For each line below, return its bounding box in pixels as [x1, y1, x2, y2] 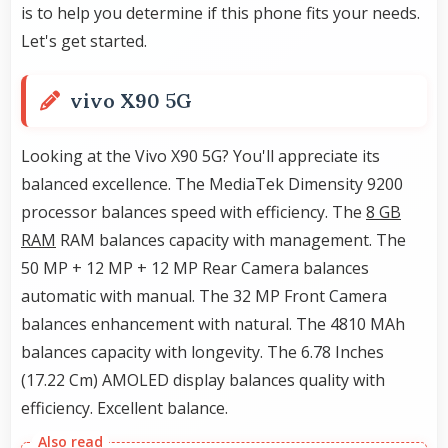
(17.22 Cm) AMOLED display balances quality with [21, 369, 385, 392]
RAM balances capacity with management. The [56, 229, 406, 252]
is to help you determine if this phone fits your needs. [21, 2, 420, 25]
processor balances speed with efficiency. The [21, 201, 366, 224]
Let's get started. [21, 30, 147, 53]
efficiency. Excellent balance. [21, 397, 228, 420]
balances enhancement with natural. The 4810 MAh [21, 313, 405, 336]
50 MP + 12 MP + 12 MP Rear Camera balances [21, 257, 369, 280]
